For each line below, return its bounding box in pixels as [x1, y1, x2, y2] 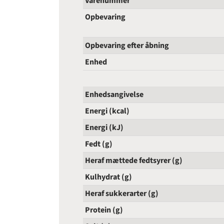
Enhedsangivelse [85, 89, 143, 100]
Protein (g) [85, 204, 123, 216]
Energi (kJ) [85, 122, 123, 133]
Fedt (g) [85, 138, 112, 150]
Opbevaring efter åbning [85, 40, 169, 51]
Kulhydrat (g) [85, 171, 132, 183]
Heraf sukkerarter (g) [85, 188, 158, 199]
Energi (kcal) [85, 105, 129, 117]
